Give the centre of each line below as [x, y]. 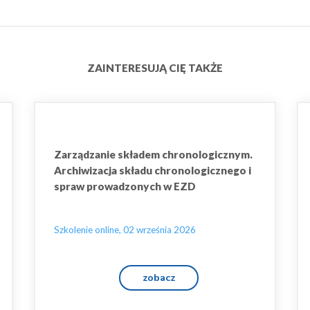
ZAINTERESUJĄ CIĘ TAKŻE [155, 68]
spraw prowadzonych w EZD [125, 186]
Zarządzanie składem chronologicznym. [153, 154]
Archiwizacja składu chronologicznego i [153, 170]
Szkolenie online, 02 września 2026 [125, 230]
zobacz [159, 277]
